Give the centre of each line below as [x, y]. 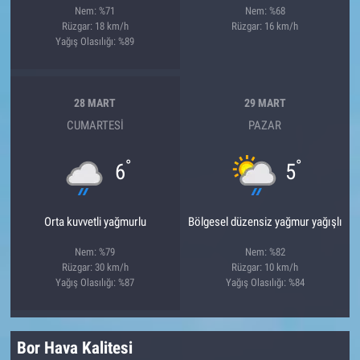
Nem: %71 [95, 10]
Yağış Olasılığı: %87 [95, 282]
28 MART [95, 103]
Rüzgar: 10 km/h [265, 267]
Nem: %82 [265, 252]
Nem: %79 [95, 252]
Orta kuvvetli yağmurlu [95, 221]
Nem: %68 [265, 10]
